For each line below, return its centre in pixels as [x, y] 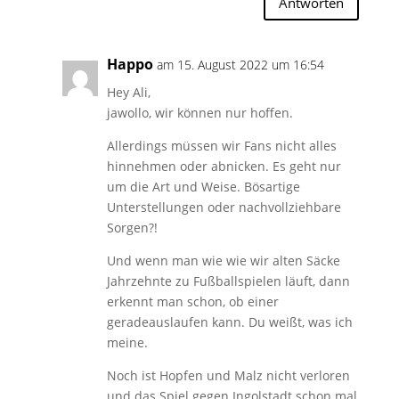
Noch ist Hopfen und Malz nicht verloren [228, 375]
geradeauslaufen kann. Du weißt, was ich [229, 322]
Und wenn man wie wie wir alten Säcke [223, 260]
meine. [127, 342]
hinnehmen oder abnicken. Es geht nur [224, 166]
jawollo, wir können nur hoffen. [199, 112]
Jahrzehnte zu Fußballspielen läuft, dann [228, 281]
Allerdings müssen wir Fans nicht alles [221, 145]
